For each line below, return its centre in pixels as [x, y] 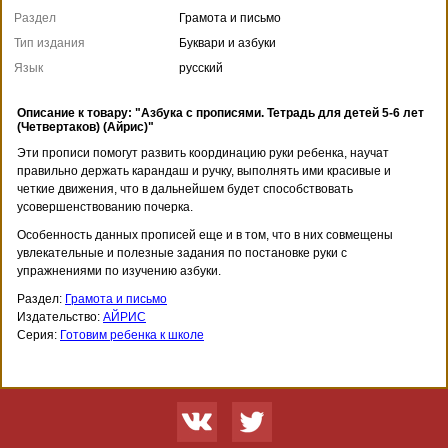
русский [201, 67]
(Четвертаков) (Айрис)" [85, 126]
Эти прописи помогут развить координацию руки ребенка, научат [203, 152]
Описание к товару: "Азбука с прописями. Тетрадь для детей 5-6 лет [220, 112]
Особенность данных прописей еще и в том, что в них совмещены [205, 234]
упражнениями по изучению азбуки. [119, 270]
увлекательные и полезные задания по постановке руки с [182, 252]
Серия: [38, 334]
